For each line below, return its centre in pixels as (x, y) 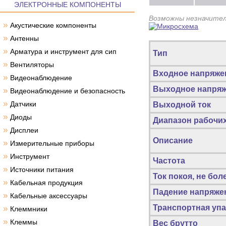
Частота (169, 161)
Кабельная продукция (46, 183)
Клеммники (29, 209)
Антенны (24, 38)
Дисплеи (24, 130)
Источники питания (42, 169)
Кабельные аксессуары (49, 196)
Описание (173, 140)
